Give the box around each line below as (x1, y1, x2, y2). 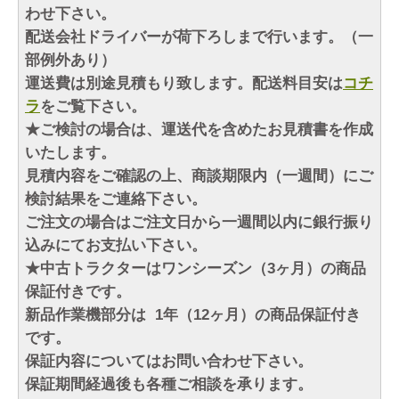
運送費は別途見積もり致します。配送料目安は (25, 75, 343, 93)
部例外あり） (25, 52, 116, 69)
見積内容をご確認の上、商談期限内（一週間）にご (25, 167, 373, 185)
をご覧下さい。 (40, 98, 146, 116)
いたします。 (25, 144, 116, 162)
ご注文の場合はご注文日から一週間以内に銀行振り (25, 214, 373, 232)
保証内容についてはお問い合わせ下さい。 (25, 353, 313, 370)
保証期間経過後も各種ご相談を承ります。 (25, 376, 313, 394)
